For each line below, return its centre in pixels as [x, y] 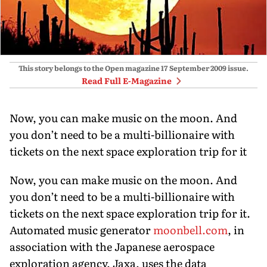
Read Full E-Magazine [126, 80]
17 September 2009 [194, 68]
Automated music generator [81, 229]
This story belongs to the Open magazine [89, 68]
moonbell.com [190, 229]
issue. [237, 68]
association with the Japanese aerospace [112, 246]
